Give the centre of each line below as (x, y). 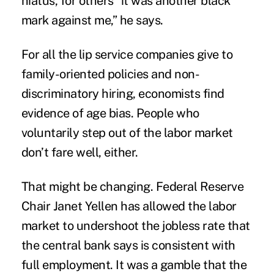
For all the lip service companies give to (127, 54)
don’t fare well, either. (80, 152)
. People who (165, 113)
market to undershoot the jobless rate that (135, 225)
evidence (45, 113)
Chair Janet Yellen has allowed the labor (129, 206)
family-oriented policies (85, 74)
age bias (108, 113)
